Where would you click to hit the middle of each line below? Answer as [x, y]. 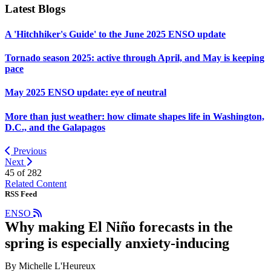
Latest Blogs [35, 9]
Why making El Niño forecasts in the [119, 227]
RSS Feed [21, 194]
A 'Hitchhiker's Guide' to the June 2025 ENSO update [115, 34]
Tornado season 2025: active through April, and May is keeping [135, 57]
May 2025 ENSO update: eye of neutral [86, 93]
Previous [29, 151]
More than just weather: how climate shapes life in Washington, [135, 116]
